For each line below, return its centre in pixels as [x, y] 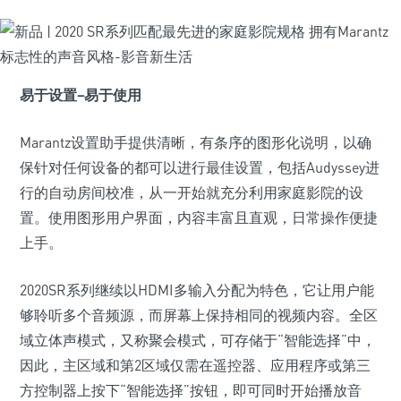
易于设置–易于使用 [81, 95]
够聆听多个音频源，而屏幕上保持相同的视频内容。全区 [199, 315]
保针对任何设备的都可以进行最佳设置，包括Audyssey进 [200, 167]
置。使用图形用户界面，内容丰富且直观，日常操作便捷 [199, 218]
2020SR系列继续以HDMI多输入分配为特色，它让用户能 [197, 290]
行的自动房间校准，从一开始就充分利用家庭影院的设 [192, 192]
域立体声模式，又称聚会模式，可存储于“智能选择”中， [198, 340]
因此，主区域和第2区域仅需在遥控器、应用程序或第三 [195, 365]
